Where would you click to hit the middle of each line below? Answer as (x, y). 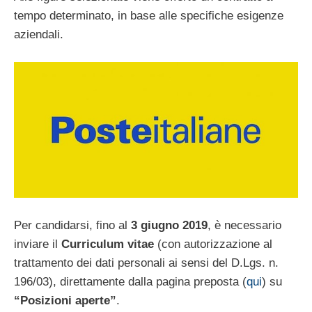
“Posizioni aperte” (65, 300)
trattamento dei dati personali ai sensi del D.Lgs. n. (146, 263)
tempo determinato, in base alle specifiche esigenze (149, 16)
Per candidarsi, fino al (72, 225)
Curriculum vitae (108, 244)
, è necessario (244, 225)
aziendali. (39, 35)
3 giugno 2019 (169, 225)
